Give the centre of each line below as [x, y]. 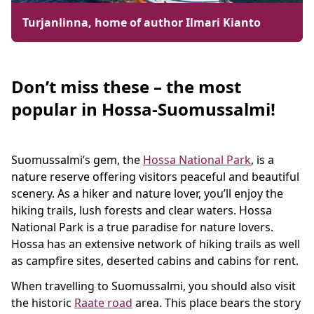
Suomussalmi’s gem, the [77, 160]
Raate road [103, 303]
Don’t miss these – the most [126, 87]
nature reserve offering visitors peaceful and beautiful [155, 177]
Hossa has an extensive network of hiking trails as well [156, 244]
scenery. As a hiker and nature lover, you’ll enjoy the [147, 193]
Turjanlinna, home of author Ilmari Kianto [142, 22]
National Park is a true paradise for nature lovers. [142, 227]
